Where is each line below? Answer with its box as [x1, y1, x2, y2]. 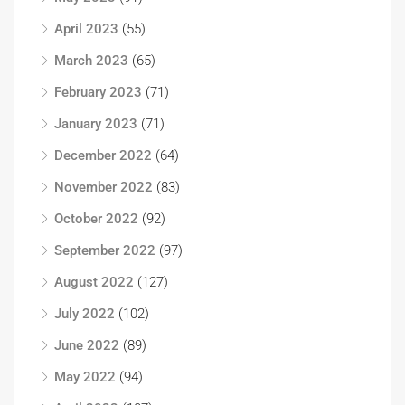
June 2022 [54, 337, 119, 353]
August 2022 [54, 274, 134, 290]
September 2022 [54, 242, 155, 259]
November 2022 [54, 179, 153, 195]
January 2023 [54, 116, 137, 132]
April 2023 [54, 21, 118, 37]
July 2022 [54, 306, 115, 322]
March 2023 [54, 52, 128, 69]
